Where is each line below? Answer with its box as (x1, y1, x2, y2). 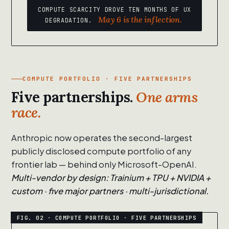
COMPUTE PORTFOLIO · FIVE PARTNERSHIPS (22, 75, 193, 83)
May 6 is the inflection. (98, 14, 182, 25)
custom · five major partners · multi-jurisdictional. (11, 186, 209, 197)
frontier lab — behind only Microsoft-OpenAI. (11, 159, 197, 170)
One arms (136, 88, 198, 107)
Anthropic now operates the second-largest (11, 132, 192, 144)
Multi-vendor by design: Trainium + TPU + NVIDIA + (11, 172, 211, 184)
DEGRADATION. (45, 16, 97, 25)
